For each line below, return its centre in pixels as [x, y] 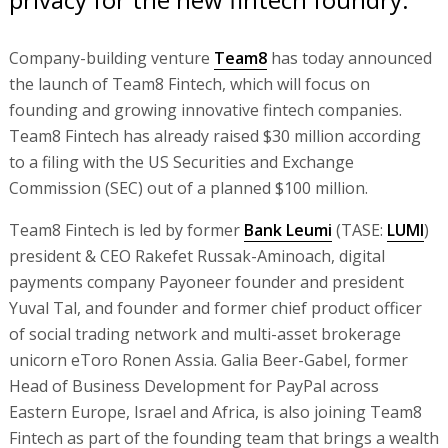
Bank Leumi [287, 229]
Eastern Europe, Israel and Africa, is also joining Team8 [215, 411]
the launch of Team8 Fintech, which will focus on [189, 83]
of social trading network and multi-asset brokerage [204, 333]
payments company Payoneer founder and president [206, 281]
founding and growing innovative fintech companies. [205, 109]
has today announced [349, 57]
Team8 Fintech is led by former [126, 229]
